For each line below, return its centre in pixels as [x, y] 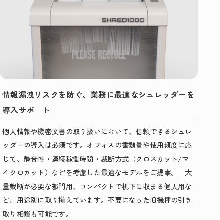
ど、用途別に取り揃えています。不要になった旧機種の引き [97, 200]
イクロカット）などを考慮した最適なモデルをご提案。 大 [97, 172]
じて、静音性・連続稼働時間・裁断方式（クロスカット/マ [96, 159]
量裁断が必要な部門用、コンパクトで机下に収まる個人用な [97, 186]
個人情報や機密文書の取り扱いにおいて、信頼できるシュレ [97, 131]
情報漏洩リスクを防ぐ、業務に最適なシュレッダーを [98, 95]
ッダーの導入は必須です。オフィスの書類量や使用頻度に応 [97, 145]
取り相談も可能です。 [38, 214]
